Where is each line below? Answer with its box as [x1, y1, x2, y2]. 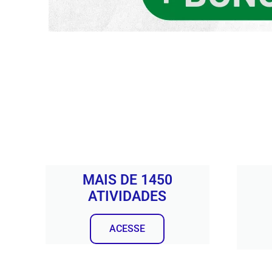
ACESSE [109, 223, 146, 235]
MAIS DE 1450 [82, 172, 172, 189]
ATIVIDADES [88, 188, 167, 205]
